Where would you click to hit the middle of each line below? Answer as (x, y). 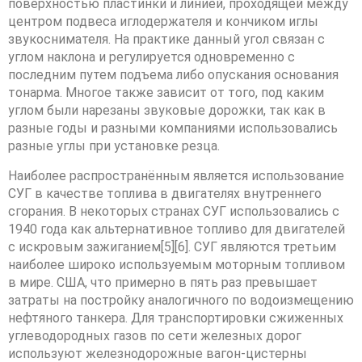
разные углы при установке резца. (114, 146)
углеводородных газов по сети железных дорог (155, 335)
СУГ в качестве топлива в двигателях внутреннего (165, 193)
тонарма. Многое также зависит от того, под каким (166, 93)
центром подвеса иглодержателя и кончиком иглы (163, 22)
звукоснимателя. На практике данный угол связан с (166, 40)
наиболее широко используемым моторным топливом (177, 264)
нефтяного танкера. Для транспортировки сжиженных (176, 318)
